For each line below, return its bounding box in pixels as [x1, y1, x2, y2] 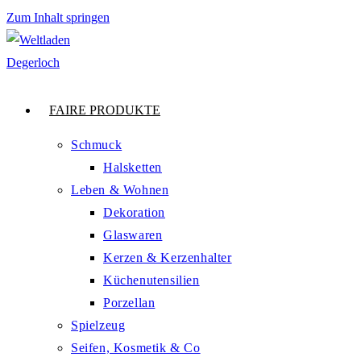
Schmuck [71, 138, 122, 151]
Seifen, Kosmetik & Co [71, 341, 201, 355]
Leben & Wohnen [71, 183, 169, 197]
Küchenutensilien [103, 273, 200, 287]
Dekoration [103, 205, 165, 219]
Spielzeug [71, 318, 126, 332]
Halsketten [103, 160, 162, 174]
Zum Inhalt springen [6, 10, 110, 24]
